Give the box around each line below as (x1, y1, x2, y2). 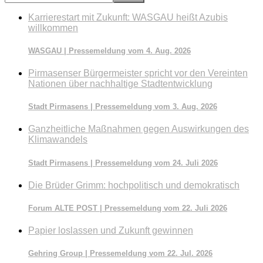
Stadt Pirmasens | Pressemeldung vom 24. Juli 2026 (28, 158, 218, 167)
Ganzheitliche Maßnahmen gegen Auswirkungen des (28, 124, 249, 134)
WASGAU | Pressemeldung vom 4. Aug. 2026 (28, 46, 191, 55)
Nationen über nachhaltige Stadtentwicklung (28, 79, 213, 89)
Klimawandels (28, 134, 87, 145)
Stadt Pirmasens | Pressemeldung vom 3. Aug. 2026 (28, 102, 217, 112)
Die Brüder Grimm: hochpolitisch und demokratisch (28, 180, 240, 190)
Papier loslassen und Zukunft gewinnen (28, 225, 193, 236)
